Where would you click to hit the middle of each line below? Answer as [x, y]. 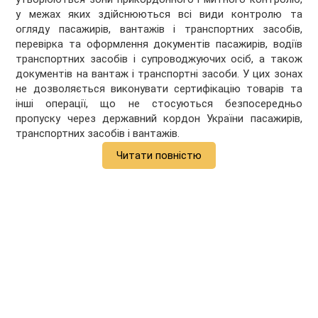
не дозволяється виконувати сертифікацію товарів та [159, 89]
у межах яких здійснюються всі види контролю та [159, 15]
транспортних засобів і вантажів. [98, 134]
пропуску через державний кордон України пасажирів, [159, 119]
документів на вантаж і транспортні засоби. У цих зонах [159, 74]
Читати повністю [159, 156]
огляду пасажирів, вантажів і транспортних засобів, [159, 29]
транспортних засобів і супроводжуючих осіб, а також [159, 59]
